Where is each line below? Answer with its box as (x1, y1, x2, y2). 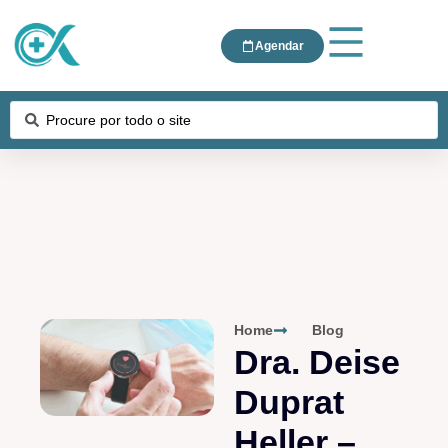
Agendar (255, 38, 305, 53)
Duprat (234, 383, 344, 421)
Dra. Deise (234, 343, 400, 381)
